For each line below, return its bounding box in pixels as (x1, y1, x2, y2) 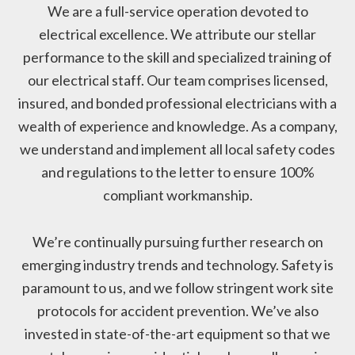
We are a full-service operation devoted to (47, 2, 308, 21)
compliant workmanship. (102, 186, 253, 204)
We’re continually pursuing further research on (32, 233, 323, 251)
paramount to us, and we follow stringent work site (21, 279, 334, 297)
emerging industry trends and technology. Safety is (21, 256, 334, 274)
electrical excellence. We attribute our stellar (39, 25, 316, 44)
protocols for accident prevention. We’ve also (36, 302, 319, 320)
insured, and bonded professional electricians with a (18, 94, 337, 113)
